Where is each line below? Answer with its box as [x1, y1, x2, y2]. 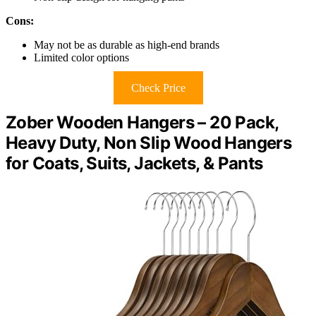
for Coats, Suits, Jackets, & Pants [6, 153, 263, 174]
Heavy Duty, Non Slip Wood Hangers [6, 133, 292, 154]
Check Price [130, 82, 186, 95]
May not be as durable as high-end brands [34, 39, 219, 51]
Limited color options [34, 51, 129, 64]
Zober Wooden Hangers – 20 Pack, [6, 112, 279, 133]
